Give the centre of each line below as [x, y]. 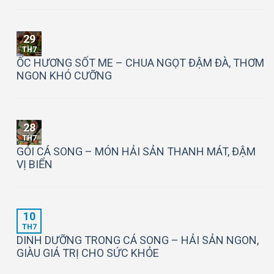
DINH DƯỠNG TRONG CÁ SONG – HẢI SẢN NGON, [138, 240]
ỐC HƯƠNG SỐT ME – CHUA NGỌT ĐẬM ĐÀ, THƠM [140, 62]
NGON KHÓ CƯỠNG [64, 75]
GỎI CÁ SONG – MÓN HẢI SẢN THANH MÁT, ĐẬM [136, 151]
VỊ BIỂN [35, 164]
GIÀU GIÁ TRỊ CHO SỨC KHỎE [88, 253]
